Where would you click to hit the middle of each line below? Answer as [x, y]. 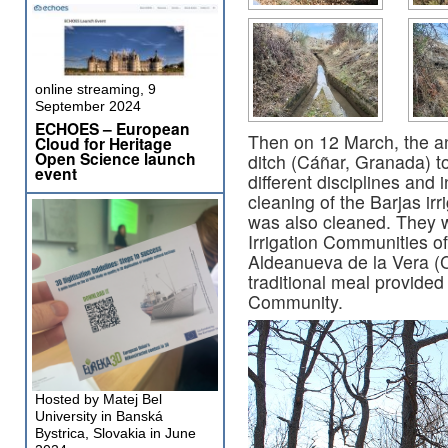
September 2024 [88, 106]
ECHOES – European [112, 128]
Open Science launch [115, 158]
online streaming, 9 [95, 89]
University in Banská [99, 416]
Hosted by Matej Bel [98, 399]
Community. [295, 301]
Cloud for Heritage [103, 143]
